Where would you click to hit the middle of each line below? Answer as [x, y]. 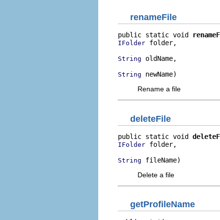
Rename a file [159, 89]
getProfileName [163, 204]
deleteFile [151, 119]
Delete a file [156, 175]
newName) [159, 74]
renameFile [153, 17]
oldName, [159, 58]
